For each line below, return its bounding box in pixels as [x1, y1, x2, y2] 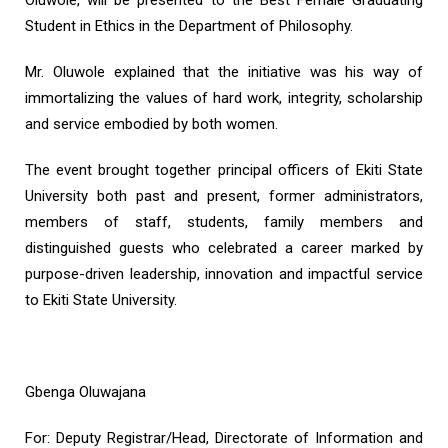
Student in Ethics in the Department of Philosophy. [25, 17, 353, 35]
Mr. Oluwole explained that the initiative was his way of [25, 63, 423, 81]
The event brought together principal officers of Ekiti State [25, 161, 423, 179]
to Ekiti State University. [25, 291, 177, 309]
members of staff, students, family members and [25, 213, 423, 231]
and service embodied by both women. [25, 115, 278, 133]
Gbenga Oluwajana [25, 383, 146, 401]
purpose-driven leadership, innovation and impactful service [25, 265, 423, 283]
